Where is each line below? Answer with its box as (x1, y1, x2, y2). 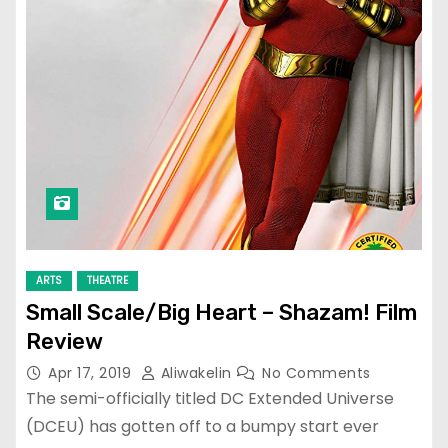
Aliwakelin (156, 363, 236, 384)
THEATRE (87, 273, 128, 289)
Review (26, 328, 103, 356)
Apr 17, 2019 (48, 363, 136, 384)
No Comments (262, 363, 371, 384)
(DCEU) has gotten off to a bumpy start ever (26, 415, 379, 439)
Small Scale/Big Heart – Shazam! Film (26, 299, 417, 327)
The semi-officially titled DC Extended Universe (26, 387, 394, 411)
